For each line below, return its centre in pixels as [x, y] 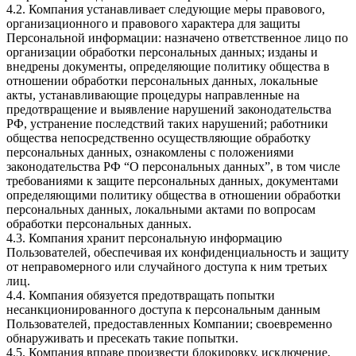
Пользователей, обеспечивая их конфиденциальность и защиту [178, 253]
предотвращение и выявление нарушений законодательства [169, 110]
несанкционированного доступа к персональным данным [163, 310]
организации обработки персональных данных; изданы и [162, 52]
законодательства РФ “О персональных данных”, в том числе [173, 167]
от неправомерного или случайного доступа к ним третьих [167, 267]
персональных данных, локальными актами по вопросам [161, 210]
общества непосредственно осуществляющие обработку [159, 138]
